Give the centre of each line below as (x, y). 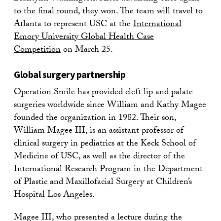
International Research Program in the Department (108, 170)
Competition (37, 51)
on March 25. (87, 51)
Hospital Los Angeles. (54, 196)
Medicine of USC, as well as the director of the (99, 157)
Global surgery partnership (70, 74)
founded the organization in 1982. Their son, (95, 119)
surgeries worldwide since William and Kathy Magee (110, 106)
